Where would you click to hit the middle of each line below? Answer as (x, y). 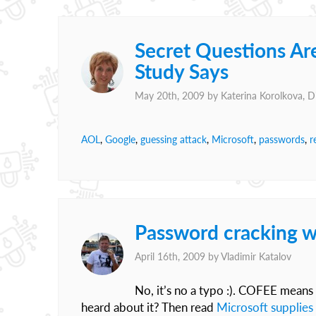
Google (120, 139)
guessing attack (174, 139)
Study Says (182, 71)
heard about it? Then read (149, 307)
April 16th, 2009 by (178, 256)
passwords (282, 139)
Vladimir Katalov (256, 256)
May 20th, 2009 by (178, 96)
